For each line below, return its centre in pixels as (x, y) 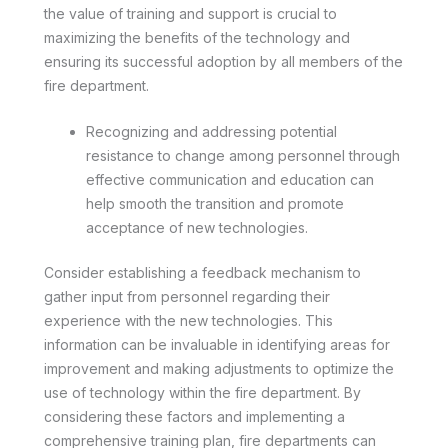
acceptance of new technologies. (197, 227)
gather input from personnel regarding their (187, 296)
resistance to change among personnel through (243, 155)
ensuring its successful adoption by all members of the (223, 61)
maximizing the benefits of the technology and (197, 37)
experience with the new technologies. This (188, 320)
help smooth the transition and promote (215, 203)
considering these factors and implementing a (194, 416)
